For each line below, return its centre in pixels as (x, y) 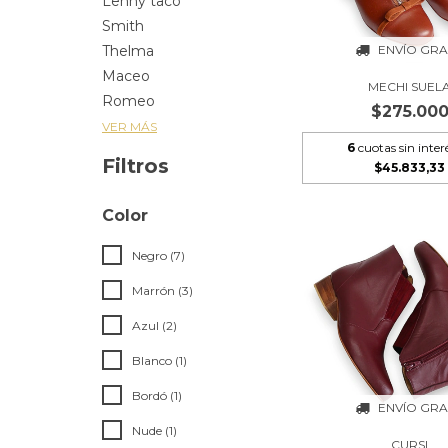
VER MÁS (129, 126)
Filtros (135, 166)
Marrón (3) (162, 290)
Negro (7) (158, 255)
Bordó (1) (157, 395)
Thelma (128, 51)
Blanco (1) (159, 360)
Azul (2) (154, 325)
